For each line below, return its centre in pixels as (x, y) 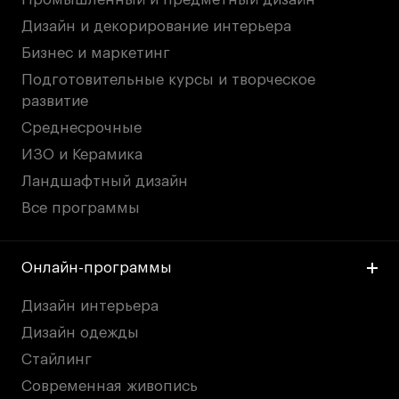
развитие (55, 102)
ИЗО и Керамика (82, 155)
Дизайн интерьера (90, 306)
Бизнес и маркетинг (96, 53)
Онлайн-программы (97, 267)
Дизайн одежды (81, 333)
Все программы (81, 208)
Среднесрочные (82, 128)
